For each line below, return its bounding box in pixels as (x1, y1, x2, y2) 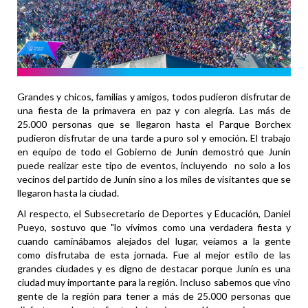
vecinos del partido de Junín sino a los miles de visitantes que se (17, 173, 291, 186)
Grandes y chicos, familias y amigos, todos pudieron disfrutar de (17, 91, 291, 103)
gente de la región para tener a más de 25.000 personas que (17, 290, 291, 302)
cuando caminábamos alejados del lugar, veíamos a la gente (17, 235, 291, 247)
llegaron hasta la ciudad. (17, 187, 119, 199)
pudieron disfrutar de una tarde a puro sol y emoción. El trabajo (17, 132, 291, 144)
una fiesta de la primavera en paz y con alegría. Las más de (17, 104, 291, 117)
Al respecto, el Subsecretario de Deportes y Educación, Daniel (17, 208, 291, 220)
